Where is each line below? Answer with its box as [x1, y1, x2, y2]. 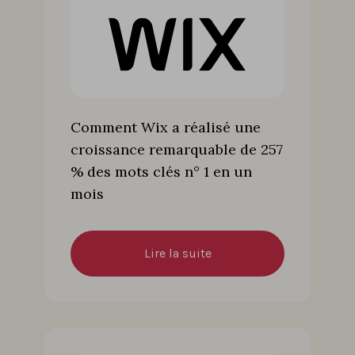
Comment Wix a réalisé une [71, 117, 261, 136]
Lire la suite [143, 245, 212, 261]
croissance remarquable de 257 [71, 139, 283, 158]
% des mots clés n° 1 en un [71, 162, 252, 181]
